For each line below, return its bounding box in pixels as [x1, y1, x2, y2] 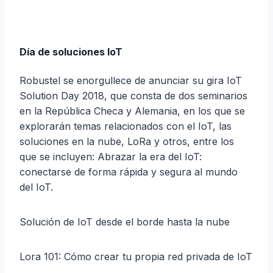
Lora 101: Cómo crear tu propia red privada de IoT [19, 250, 252, 263]
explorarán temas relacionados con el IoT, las [19, 120, 232, 133]
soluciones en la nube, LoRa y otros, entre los [19, 135, 234, 148]
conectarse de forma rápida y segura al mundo [19, 166, 238, 179]
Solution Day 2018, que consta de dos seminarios [19, 90, 247, 102]
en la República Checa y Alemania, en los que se [19, 105, 245, 118]
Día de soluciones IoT [19, 46, 122, 58]
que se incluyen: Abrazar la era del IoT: [19, 151, 202, 163]
